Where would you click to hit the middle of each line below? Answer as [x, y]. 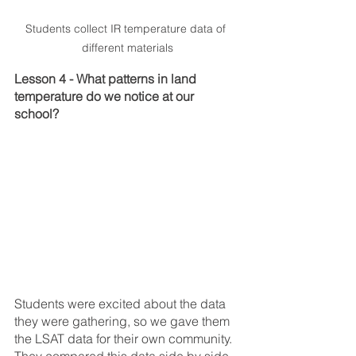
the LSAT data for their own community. [125, 338]
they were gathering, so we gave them [124, 321]
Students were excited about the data [122, 303]
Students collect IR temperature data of [127, 29]
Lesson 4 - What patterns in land [107, 79]
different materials [127, 48]
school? [37, 114]
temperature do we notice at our [106, 97]
